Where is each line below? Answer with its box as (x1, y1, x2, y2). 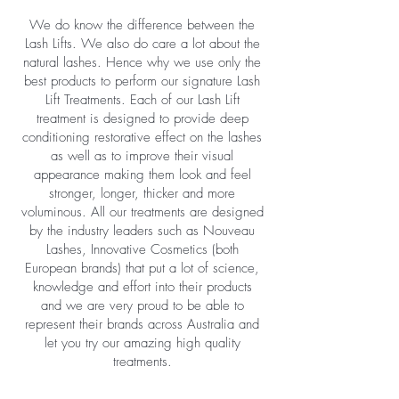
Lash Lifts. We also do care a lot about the (24, 35, 260, 53)
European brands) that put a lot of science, (25, 259, 259, 277)
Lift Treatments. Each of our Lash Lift (45, 91, 240, 109)
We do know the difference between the (29, 16, 255, 34)
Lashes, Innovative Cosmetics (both (45, 240, 239, 258)
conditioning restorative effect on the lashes (22, 128, 262, 146)
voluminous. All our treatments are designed (20, 203, 264, 221)
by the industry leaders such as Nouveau (29, 222, 255, 240)
